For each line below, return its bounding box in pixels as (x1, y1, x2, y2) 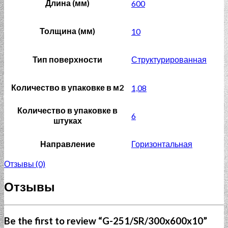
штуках (53, 116, 82, 126)
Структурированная (131, 54, 207, 65)
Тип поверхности (33, 54, 102, 65)
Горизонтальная (131, 139, 192, 149)
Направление (40, 139, 95, 149)
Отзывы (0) (4, 159, 45, 169)
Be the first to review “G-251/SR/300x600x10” (4, 215, 207, 226)
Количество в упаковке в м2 (11, 82, 124, 93)
